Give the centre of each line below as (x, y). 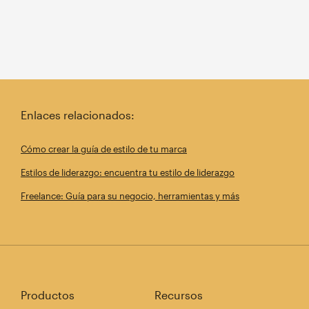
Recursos (179, 295)
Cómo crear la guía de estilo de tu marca (104, 149)
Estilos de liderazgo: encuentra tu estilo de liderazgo (128, 172)
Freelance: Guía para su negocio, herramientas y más (130, 196)
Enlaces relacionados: (78, 114)
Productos (48, 295)
